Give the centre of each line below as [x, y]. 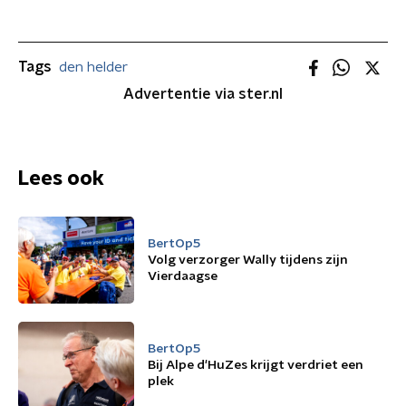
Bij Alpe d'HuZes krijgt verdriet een [256, 365]
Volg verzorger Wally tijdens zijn [248, 260]
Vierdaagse [183, 276]
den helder [93, 67]
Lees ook [61, 179]
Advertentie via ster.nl [203, 94]
